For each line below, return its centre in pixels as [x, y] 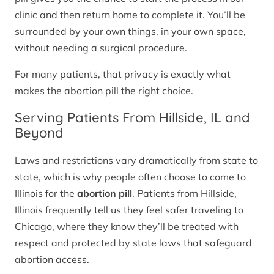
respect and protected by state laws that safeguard [133, 243]
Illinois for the [46, 193]
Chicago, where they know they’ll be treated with [127, 226]
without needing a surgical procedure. [101, 48]
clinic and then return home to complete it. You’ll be [130, 15]
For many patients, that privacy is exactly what [123, 74]
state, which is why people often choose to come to [130, 176]
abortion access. [52, 259]
